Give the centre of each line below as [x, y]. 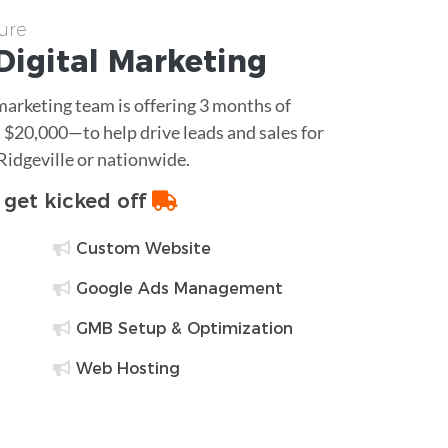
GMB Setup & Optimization [181, 328]
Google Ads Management [176, 288]
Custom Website [140, 248]
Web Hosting [125, 368]
